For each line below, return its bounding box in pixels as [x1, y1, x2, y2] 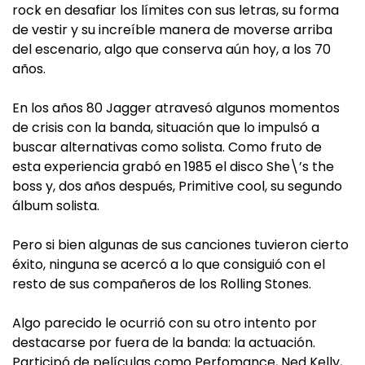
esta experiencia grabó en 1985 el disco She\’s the [12, 156, 334, 176]
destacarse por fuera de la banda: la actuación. [12, 332, 315, 352]
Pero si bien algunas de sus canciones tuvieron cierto [12, 235, 349, 254]
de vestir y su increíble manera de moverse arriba [12, 20, 332, 39]
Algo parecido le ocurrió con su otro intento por [12, 313, 317, 332]
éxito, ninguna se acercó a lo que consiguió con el [12, 254, 325, 274]
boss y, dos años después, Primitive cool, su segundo [12, 176, 342, 196]
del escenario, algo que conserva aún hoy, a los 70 [12, 39, 331, 59]
